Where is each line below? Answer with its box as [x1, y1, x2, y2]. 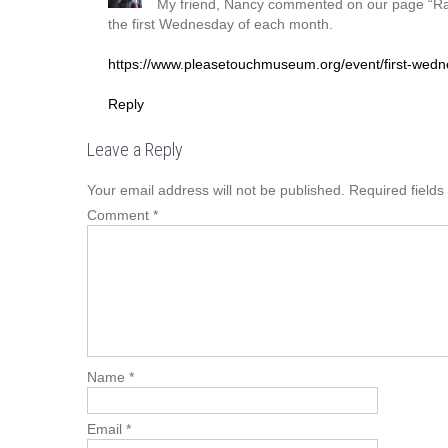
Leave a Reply [87, 138, 183, 160]
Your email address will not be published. [87, 181, 345, 198]
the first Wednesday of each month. [108, 16, 333, 32]
